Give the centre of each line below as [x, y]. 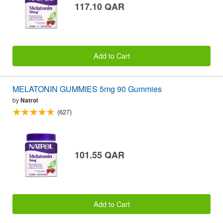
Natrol [29, 100]
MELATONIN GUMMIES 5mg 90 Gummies [87, 89]
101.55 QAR [100, 155]
